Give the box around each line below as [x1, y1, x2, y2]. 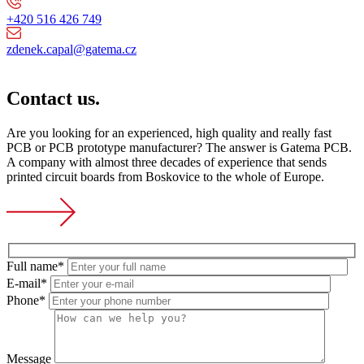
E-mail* [6, 276, 50, 291]
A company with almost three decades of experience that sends [6, 154, 327, 169]
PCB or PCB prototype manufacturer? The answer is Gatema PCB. [6, 140, 352, 154]
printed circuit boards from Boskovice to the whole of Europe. [6, 169, 324, 184]
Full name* [6, 259, 67, 274]
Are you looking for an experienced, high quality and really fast [6, 125, 331, 140]
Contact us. [6, 87, 100, 109]
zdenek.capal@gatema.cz [6, 41, 136, 56]
